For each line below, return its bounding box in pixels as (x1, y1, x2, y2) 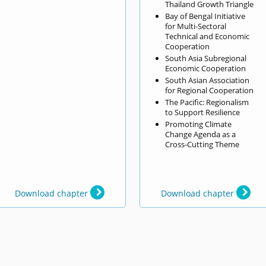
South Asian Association (165, 74, 250, 85)
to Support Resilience (165, 106, 240, 118)
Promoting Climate (165, 118, 232, 129)
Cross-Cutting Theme (165, 138, 240, 150)
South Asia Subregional (165, 52, 247, 64)
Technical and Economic (165, 30, 250, 42)
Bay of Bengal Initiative (165, 10, 246, 21)
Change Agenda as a (165, 128, 236, 140)
